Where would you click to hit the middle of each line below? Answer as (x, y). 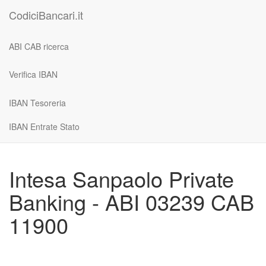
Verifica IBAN (33, 74)
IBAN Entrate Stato (44, 126)
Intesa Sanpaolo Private (121, 178)
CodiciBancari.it (46, 15)
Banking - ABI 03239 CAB (132, 202)
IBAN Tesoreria (37, 102)
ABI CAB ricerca (39, 46)
